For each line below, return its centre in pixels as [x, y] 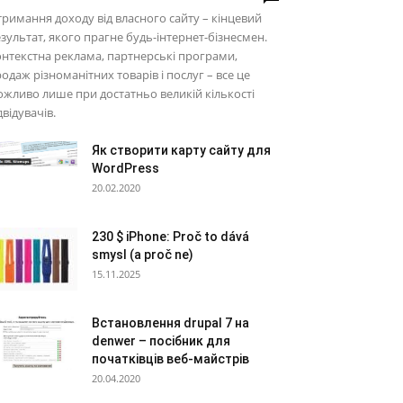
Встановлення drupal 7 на [170, 322]
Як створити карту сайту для [181, 150]
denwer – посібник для [161, 340]
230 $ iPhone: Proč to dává [170, 236]
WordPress [125, 168]
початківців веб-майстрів [170, 358]
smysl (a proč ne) [143, 254]
